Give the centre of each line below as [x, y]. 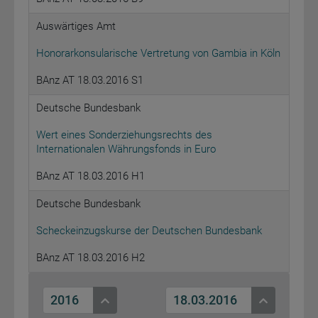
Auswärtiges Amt [76, 27]
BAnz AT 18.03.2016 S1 [90, 81]
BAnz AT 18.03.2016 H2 [91, 258]
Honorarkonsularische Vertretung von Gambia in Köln [158, 54]
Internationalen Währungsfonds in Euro [126, 149]
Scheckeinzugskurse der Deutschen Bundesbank [149, 231]
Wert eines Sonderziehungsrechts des [124, 135]
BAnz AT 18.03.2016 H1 [91, 176]
